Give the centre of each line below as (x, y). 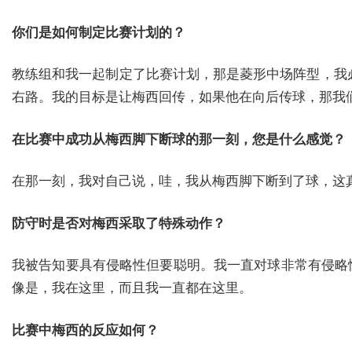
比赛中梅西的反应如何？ (85, 330)
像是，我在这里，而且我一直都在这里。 (132, 288)
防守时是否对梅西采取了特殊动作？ (119, 223)
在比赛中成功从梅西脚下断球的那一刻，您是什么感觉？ (179, 139)
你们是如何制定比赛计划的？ (99, 32)
